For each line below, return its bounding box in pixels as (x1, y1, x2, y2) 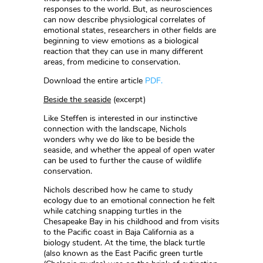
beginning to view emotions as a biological (43, 35, 198, 47)
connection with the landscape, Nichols (43, 123, 187, 135)
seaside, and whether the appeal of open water (43, 144, 215, 156)
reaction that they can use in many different (43, 46, 203, 58)
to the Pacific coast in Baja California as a (43, 227, 194, 238)
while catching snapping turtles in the (43, 205, 181, 217)
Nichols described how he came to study (43, 184, 193, 196)
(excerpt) (111, 94, 146, 106)
